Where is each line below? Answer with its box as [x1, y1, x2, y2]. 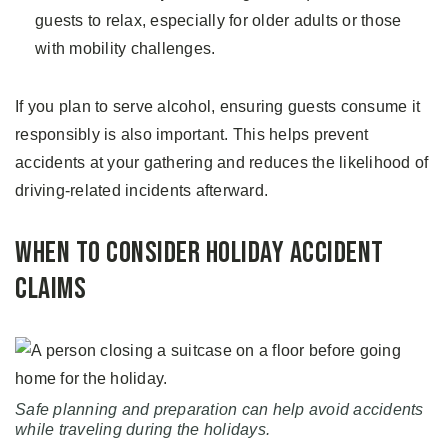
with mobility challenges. [35, 39, 216, 57]
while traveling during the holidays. [15, 421, 270, 438]
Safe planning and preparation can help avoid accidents [15, 401, 424, 418]
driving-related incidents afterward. [15, 181, 268, 199]
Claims [15, 270, 86, 307]
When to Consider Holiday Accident [15, 234, 384, 271]
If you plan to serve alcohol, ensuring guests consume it [15, 97, 420, 115]
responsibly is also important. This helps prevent [15, 125, 369, 143]
